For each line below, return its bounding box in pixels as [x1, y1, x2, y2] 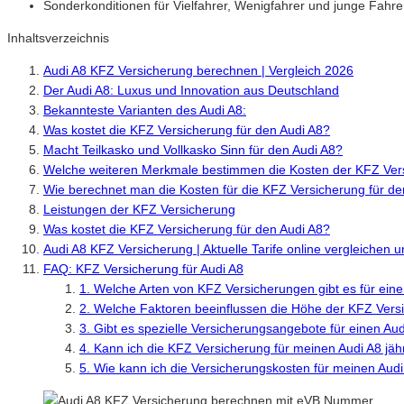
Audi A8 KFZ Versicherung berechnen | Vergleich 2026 [43, 62, 353, 78]
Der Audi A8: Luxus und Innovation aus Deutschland [43, 82, 339, 97]
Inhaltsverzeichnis [7, 30, 109, 45]
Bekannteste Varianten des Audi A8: [43, 102, 246, 117]
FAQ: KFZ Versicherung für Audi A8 [43, 261, 243, 276]
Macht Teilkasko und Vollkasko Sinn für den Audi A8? [43, 142, 343, 157]
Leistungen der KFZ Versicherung [43, 201, 235, 216]
